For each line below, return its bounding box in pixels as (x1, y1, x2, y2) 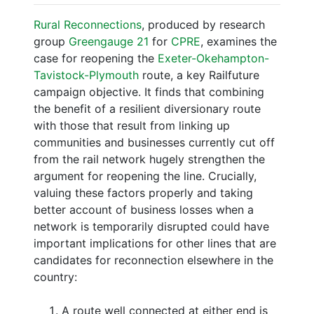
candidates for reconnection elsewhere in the (34, 253, 273, 268)
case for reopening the (34, 51, 158, 66)
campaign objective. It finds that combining (34, 85, 264, 100)
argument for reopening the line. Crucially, (34, 169, 257, 184)
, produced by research (142, 18, 265, 32)
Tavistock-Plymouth (34, 68, 139, 83)
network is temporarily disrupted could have (34, 219, 269, 234)
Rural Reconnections (34, 18, 142, 32)
